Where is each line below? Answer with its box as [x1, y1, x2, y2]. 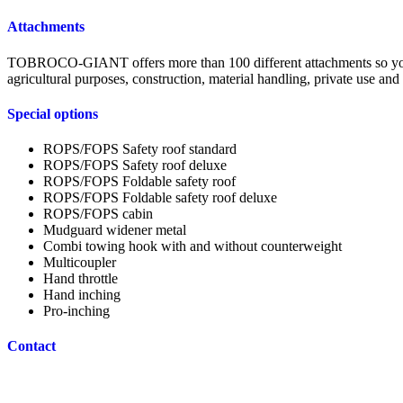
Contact [7, 338, 56, 354]
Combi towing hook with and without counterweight [43, 238, 342, 255]
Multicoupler [43, 255, 116, 271]
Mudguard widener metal [43, 222, 186, 238]
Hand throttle [43, 271, 118, 287]
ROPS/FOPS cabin [43, 206, 153, 222]
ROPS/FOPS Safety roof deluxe [43, 157, 227, 174]
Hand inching [43, 287, 121, 303]
